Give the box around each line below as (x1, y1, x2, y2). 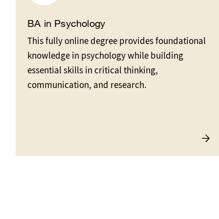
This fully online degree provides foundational (27, 35, 206, 47)
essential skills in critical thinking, (27, 64, 158, 77)
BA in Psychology (27, 18, 106, 29)
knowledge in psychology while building (27, 49, 184, 62)
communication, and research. (27, 79, 147, 91)
